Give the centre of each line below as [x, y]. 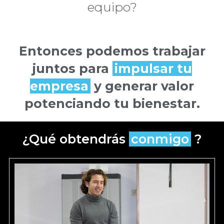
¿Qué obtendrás [75, 139]
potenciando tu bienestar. [112, 104]
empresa [59, 86]
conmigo [160, 139]
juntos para [72, 69]
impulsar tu [153, 69]
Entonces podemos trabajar [112, 51]
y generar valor [142, 86]
